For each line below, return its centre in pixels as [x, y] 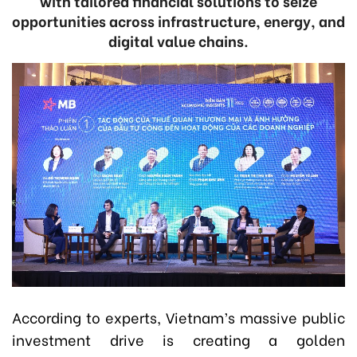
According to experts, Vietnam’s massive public [178, 317]
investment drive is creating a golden [178, 339]
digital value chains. [178, 40]
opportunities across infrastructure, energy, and [178, 20]
